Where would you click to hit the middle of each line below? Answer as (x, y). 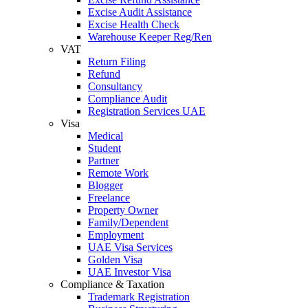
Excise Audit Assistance (140, 12)
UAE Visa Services (130, 247)
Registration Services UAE (147, 111)
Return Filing (117, 62)
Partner (103, 161)
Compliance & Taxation (112, 284)
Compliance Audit (128, 99)
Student (104, 148)
